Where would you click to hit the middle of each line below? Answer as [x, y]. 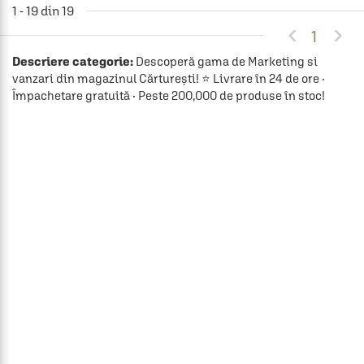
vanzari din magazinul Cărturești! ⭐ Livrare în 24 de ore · [169, 78]
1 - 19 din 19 [43, 10]
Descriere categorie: [73, 61]
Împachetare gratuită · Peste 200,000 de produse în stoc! [169, 95]
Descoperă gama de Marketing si [225, 61]
